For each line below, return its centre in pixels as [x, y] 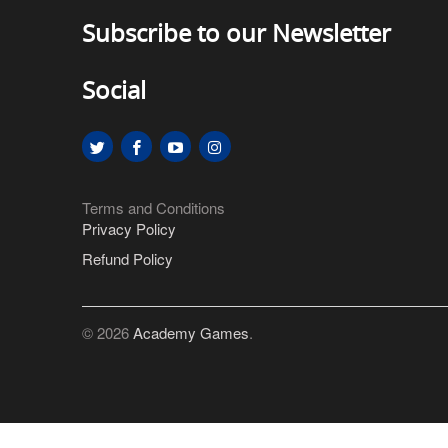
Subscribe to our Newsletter [236, 33]
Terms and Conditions [153, 207]
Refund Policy [127, 258]
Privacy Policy [129, 228]
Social [114, 90]
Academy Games [191, 332]
